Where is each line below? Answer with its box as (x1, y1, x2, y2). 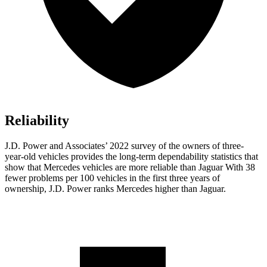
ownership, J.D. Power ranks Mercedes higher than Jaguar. (5, 184, 226, 194)
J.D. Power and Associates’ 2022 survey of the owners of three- (5, 141, 244, 151)
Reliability (5, 113, 69, 129)
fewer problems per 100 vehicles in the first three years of (5, 173, 220, 184)
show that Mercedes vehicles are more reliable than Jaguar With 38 (5, 162, 255, 173)
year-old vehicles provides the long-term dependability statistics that (5, 151, 258, 162)
